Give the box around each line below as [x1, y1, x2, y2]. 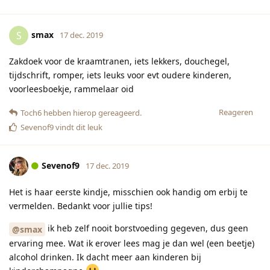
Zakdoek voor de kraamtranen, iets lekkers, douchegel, [9, 55, 230, 67]
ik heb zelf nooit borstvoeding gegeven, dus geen [45, 222, 248, 234]
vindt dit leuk [54, 121, 102, 133]
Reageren [219, 106, 253, 118]
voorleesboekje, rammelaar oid [9, 83, 134, 95]
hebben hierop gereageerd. [42, 107, 142, 118]
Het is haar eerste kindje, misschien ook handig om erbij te [9, 186, 248, 198]
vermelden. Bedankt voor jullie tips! [9, 199, 152, 212]
